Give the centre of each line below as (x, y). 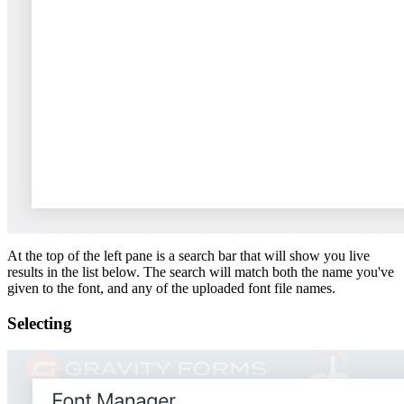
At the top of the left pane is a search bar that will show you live (188, 255)
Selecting (40, 323)
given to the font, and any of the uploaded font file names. (171, 288)
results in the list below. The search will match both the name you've (201, 271)
